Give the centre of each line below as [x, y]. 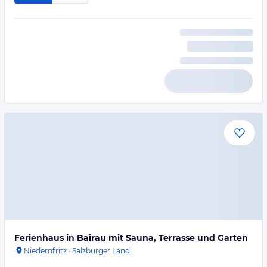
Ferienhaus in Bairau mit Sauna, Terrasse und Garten [131, 238]
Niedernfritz [45, 251]
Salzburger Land [101, 251]
